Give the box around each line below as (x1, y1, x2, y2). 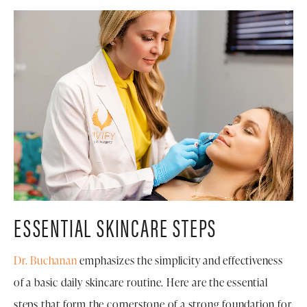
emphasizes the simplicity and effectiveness (77, 252, 283, 268)
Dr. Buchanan (14, 252, 77, 268)
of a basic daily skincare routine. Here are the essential (14, 274, 268, 290)
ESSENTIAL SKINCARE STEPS (14, 208, 217, 245)
